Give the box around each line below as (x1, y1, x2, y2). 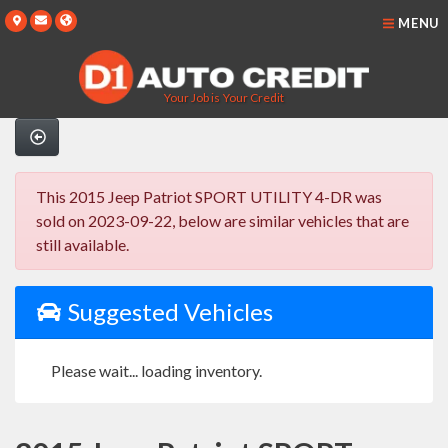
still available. (36, 235, 129, 255)
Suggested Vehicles (62, 297, 273, 327)
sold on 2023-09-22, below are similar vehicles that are (36, 211, 409, 231)
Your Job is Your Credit (163, 90, 285, 106)
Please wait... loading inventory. (51, 361, 262, 381)
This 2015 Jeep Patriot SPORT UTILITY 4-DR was (36, 187, 382, 207)
